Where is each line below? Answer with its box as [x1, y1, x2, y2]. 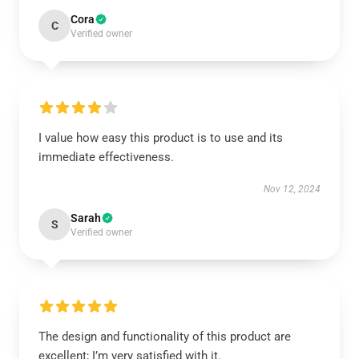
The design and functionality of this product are [38, 329, 291, 344]
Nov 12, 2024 [264, 184, 321, 195]
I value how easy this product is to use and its [38, 131, 283, 145]
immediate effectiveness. [38, 150, 174, 164]
